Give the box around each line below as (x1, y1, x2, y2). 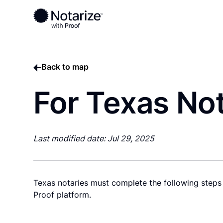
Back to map (41, 61, 89, 72)
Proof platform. (33, 189, 92, 200)
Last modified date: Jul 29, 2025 (33, 133, 155, 143)
